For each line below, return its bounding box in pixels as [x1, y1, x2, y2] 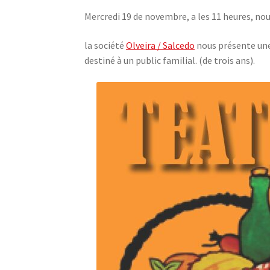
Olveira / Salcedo [126, 39, 195, 51]
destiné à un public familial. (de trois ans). [84, 54, 256, 66]
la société [84, 39, 127, 51]
